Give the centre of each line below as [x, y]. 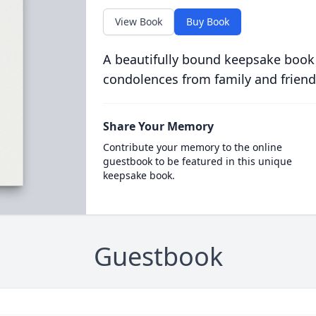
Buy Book [207, 22]
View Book [138, 22]
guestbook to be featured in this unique [197, 161]
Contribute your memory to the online [192, 147]
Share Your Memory [158, 126]
